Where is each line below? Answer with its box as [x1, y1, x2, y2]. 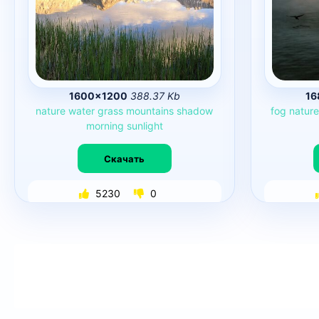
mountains [126, 105, 174, 117]
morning [85, 120, 124, 132]
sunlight [126, 120, 163, 132]
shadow [177, 105, 214, 117]
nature [36, 105, 66, 117]
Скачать [104, 152, 145, 164]
